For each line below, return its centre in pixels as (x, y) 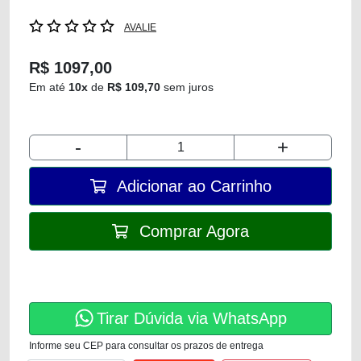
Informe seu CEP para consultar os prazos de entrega (146, 345)
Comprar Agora (192, 231)
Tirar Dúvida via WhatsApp (191, 318)
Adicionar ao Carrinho (192, 186)
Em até (49, 87)
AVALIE (140, 27)
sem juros (187, 87)
